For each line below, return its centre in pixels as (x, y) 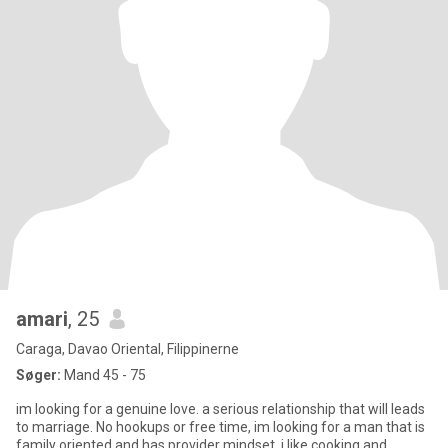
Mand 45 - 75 (103, 375)
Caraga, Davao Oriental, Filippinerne (127, 349)
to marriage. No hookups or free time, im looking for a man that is (135, 427)
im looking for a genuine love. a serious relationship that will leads (220, 409)
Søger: (38, 375)
